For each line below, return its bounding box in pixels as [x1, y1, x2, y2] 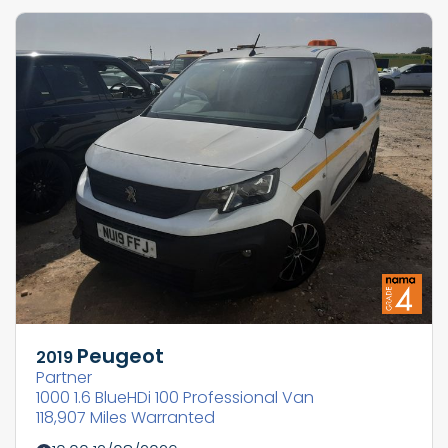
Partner [36, 366, 92, 390]
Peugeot [77, 342, 164, 371]
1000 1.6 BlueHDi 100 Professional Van [36, 386, 314, 410]
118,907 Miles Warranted [36, 406, 215, 430]
